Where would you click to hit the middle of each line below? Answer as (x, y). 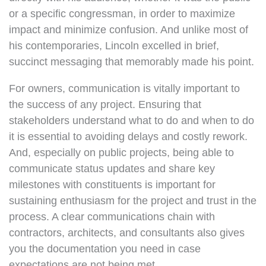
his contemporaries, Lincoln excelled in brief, (114, 46)
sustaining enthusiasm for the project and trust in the (133, 201)
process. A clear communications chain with (112, 217)
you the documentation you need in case (105, 249)
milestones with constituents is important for (112, 185)
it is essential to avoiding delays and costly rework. (128, 137)
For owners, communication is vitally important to (124, 88)
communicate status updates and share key (112, 169)
